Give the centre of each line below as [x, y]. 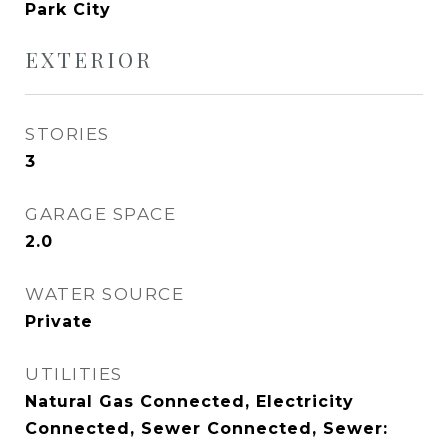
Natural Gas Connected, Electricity [189, 401]
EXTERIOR [89, 59]
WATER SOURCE [104, 294]
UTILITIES [74, 374]
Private [59, 321]
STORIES [67, 134]
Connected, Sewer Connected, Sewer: [206, 428]
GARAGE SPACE [100, 214]
